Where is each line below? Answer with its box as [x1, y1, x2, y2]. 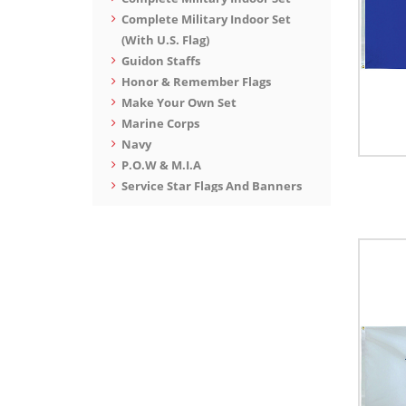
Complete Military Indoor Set [121, 11, 291, 27]
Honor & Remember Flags [121, 73, 271, 90]
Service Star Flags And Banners [121, 178, 302, 194]
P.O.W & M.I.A [121, 157, 201, 173]
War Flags [121, 219, 178, 236]
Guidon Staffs [121, 53, 200, 69]
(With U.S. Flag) [121, 32, 209, 48]
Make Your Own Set [121, 94, 237, 111]
